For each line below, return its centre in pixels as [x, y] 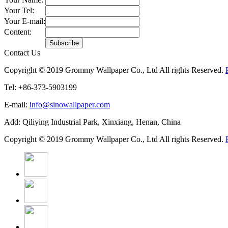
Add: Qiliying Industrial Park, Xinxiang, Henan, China [92, 122]
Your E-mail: [25, 21]
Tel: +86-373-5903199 [40, 88]
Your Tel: [19, 11]
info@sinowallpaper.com [70, 105]
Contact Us [22, 53]
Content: [18, 32]
